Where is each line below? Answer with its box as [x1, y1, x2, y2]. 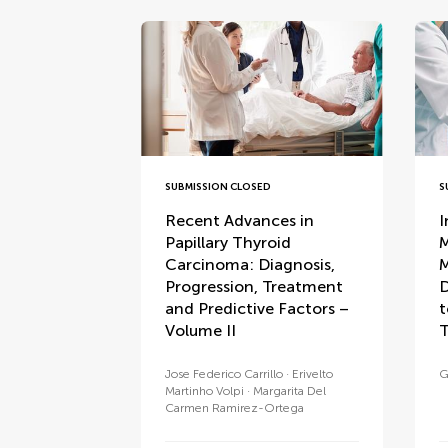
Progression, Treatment [165, 277, 344, 297]
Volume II [165, 321, 237, 341]
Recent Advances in [165, 211, 315, 231]
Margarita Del [253, 384, 327, 399]
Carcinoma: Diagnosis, [165, 255, 336, 275]
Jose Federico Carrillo [165, 367, 284, 382]
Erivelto [292, 367, 334, 382]
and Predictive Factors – [165, 299, 350, 319]
